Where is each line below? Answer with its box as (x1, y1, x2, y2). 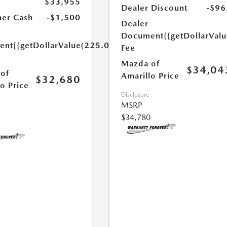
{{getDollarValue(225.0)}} (13, 41, 120, 50)
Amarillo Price (121, 71, 180, 81)
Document (121, 31, 164, 41)
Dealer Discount (121, 3, 188, 13)
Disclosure (121, 91, 149, 98)
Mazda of (121, 59, 160, 68)
